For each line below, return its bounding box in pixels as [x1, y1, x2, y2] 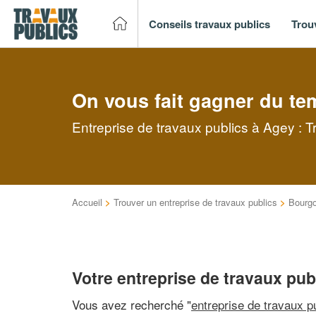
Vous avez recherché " [72, 295, 191, 313]
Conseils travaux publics [149, 16, 270, 32]
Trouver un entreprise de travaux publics [114, 195, 277, 209]
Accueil [72, 195, 102, 209]
